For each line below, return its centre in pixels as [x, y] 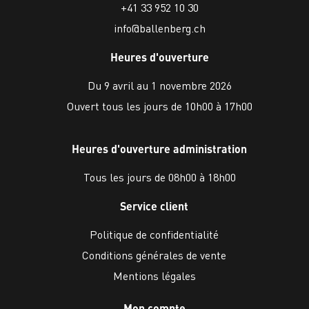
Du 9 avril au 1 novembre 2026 [159, 86]
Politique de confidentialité [154, 235]
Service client [154, 206]
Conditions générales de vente [154, 255]
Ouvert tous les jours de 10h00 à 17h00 [159, 106]
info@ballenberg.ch [159, 28]
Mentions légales [154, 276]
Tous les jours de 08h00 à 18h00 [159, 177]
